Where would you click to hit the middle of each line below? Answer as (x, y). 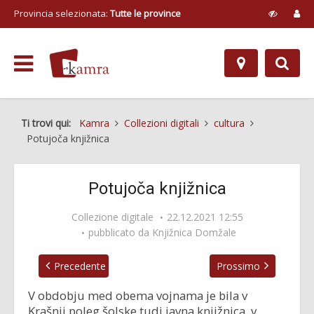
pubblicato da (120, 232)
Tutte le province (145, 13)
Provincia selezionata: (62, 13)
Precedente (80, 266)
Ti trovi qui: (49, 123)
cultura (229, 123)
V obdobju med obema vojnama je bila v (138, 295)
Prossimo (238, 266)
